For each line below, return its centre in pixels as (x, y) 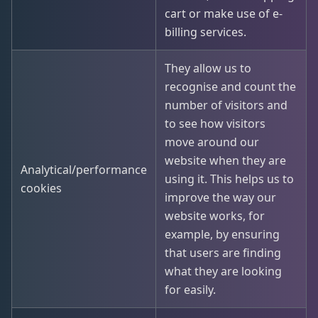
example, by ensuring (222, 234)
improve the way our (220, 197)
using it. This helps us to (229, 179)
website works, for (215, 216)
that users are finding (223, 253)
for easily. (190, 290)
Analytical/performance (84, 170)
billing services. (205, 32)
